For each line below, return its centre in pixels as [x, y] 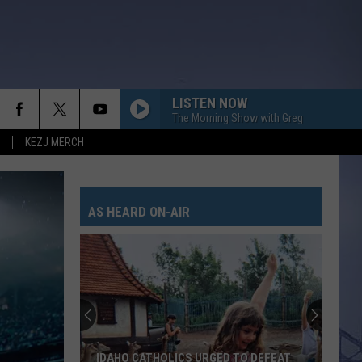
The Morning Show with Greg [238, 118]
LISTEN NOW [210, 103]
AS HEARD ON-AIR [139, 212]
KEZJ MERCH [55, 142]
